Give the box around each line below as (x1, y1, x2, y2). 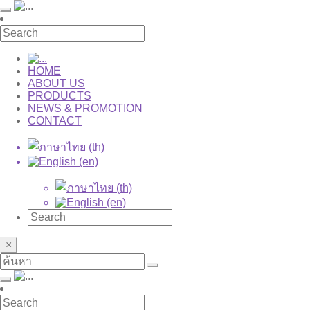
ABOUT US (28, 77, 85, 89)
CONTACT (28, 115, 82, 127)
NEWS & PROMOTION (28, 102, 143, 114)
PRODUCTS (28, 90, 91, 102)
